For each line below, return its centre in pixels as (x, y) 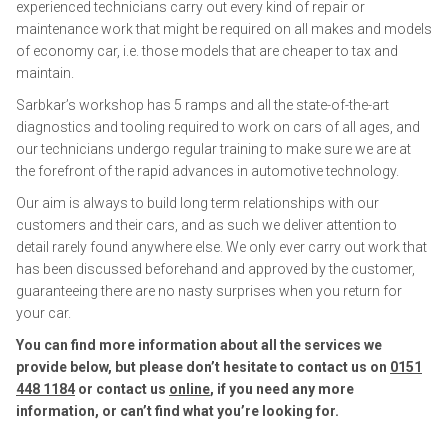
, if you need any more (282, 389)
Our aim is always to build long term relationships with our (197, 203)
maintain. (45, 73)
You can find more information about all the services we (199, 345)
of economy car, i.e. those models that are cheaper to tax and (207, 51)
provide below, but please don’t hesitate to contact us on (203, 367)
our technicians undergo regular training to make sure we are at (213, 149)
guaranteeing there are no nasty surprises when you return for (209, 291)
